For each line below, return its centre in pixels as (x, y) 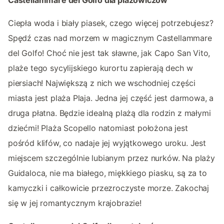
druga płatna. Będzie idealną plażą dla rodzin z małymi (109, 113)
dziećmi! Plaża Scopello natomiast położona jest (98, 128)
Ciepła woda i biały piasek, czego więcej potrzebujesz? (111, 23)
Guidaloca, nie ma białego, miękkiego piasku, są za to (107, 173)
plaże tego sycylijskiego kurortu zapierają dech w (100, 68)
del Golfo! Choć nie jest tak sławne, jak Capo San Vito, (109, 53)
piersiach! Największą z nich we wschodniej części (102, 83)
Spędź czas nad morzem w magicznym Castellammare (110, 38)
